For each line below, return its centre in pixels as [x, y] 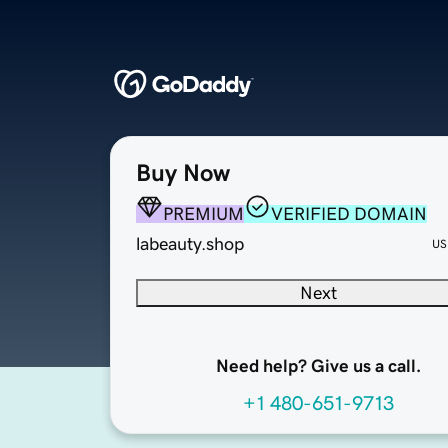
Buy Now [183, 173]
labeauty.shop [190, 244]
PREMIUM [203, 214]
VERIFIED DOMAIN [349, 214]
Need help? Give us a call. [318, 366]
